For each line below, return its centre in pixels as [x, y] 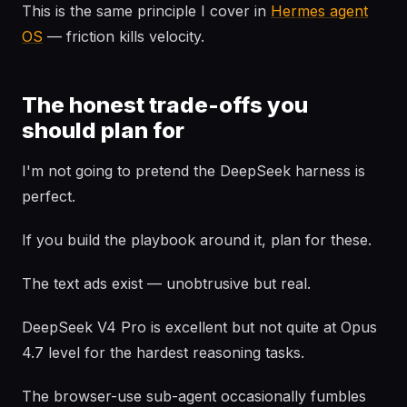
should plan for [103, 130]
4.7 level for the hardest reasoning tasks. [163, 352]
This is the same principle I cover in [146, 11]
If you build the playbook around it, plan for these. [197, 240]
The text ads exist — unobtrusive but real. [166, 283]
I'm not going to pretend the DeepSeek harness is [194, 171]
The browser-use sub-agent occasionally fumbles [194, 396]
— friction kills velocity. [124, 36]
